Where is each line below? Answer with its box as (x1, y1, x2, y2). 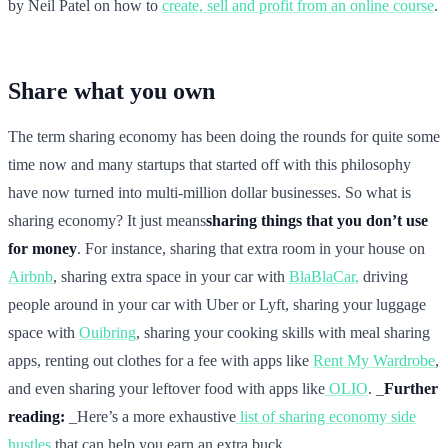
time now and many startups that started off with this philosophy (8, 155, 411, 173)
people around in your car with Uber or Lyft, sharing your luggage (8, 295, 426, 313)
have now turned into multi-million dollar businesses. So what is (8, 183, 411, 201)
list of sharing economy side (236, 407, 416, 425)
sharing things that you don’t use (206, 211, 428, 229)
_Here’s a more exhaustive (65, 407, 236, 425)
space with (8, 323, 79, 341)
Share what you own (8, 77, 215, 104)
